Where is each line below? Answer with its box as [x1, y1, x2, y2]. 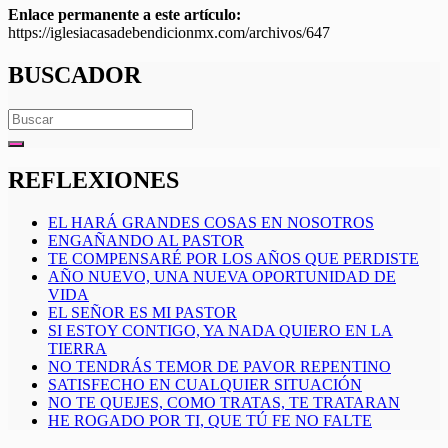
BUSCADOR [8, 61, 141, 88]
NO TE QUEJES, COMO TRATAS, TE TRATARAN [48, 394, 400, 412]
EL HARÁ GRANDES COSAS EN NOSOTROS [48, 214, 374, 232]
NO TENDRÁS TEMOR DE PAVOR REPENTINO [48, 358, 391, 376]
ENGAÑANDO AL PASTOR [48, 232, 244, 250]
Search [7, 107, 50, 125]
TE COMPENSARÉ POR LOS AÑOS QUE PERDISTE [48, 250, 419, 268]
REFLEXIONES [8, 167, 179, 194]
